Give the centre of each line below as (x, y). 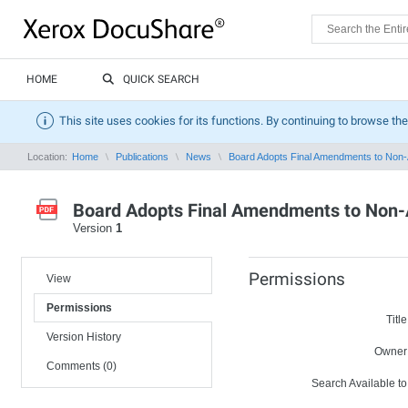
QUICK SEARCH (161, 79)
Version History (84, 337)
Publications (142, 157)
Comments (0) (82, 366)
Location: (49, 157)
